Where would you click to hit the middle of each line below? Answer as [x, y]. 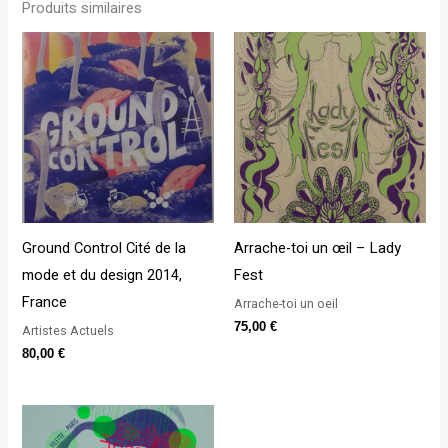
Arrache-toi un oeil [286, 304]
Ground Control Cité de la [104, 248]
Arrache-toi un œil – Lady [317, 248]
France [45, 302]
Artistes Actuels [68, 331]
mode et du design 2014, [102, 275]
